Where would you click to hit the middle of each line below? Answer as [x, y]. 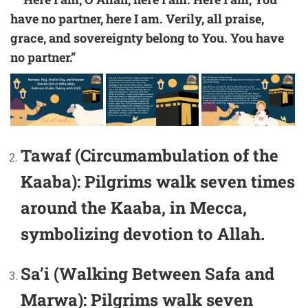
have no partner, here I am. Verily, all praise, [137, 18]
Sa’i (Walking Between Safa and [147, 273]
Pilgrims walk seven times [188, 181]
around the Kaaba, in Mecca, [134, 207]
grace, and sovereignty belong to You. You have [147, 37]
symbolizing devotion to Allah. [143, 233]
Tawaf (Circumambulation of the [150, 155]
